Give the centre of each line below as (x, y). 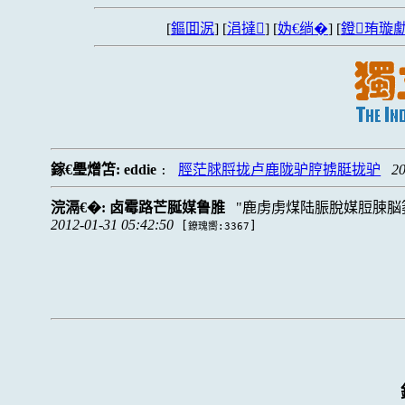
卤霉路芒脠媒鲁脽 (168, 207)
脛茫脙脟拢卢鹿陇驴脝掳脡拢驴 (280, 170)
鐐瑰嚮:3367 (219, 226)
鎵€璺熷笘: (88, 170)
